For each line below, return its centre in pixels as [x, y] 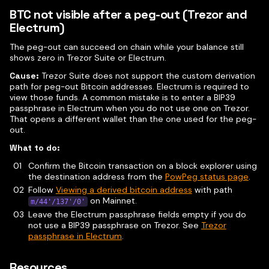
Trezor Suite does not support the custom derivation [147, 76]
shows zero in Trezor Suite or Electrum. [88, 58]
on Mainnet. [112, 201]
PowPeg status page [207, 177]
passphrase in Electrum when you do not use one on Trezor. [130, 108]
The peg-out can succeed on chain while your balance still [127, 47]
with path [212, 190]
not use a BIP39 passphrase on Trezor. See [114, 225]
